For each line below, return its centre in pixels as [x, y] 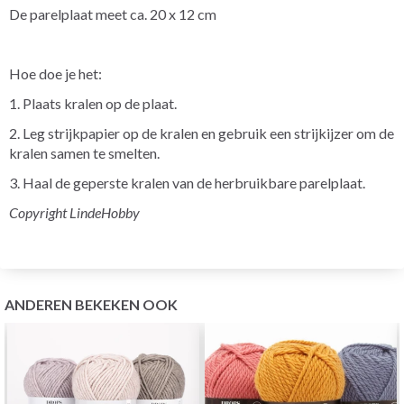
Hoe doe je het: [55, 73]
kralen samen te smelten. [84, 152]
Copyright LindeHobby [74, 212]
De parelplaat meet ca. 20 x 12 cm [113, 14]
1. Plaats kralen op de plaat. [93, 103]
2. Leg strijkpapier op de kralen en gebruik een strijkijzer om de [202, 133]
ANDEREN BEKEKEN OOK [91, 304]
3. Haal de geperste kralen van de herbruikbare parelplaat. [187, 182]
